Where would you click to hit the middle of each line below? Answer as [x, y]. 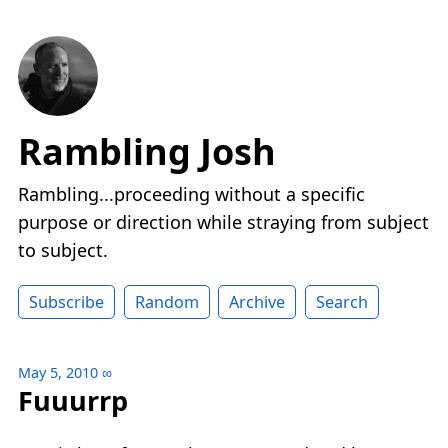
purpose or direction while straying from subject [223, 222]
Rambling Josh [147, 152]
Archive [257, 302]
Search [341, 302]
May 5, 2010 [58, 373]
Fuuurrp [73, 401]
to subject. [63, 250]
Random [166, 302]
